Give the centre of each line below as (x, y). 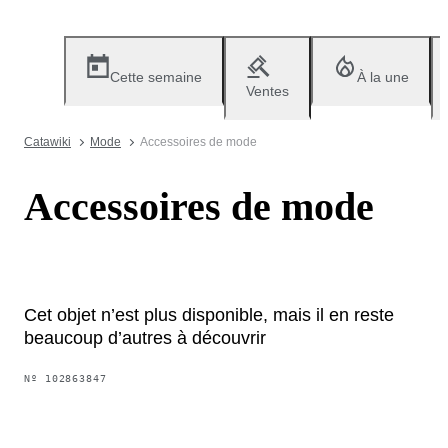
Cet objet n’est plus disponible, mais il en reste (209, 314)
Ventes (267, 91)
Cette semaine (156, 77)
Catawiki (47, 142)
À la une (383, 77)
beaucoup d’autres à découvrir (145, 337)
